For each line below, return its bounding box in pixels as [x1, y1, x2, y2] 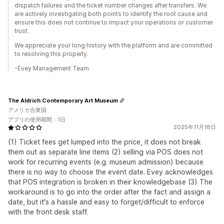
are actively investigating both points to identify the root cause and [14, 10, 207, 17]
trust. [14, 27, 29, 34]
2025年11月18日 [173, 123, 216, 130]
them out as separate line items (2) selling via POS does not [8, 147, 203, 156]
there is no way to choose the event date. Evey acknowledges [8, 167, 213, 176]
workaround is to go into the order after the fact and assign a [8, 187, 210, 196]
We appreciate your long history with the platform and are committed [14, 41, 212, 49]
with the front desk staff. [8, 207, 88, 216]
